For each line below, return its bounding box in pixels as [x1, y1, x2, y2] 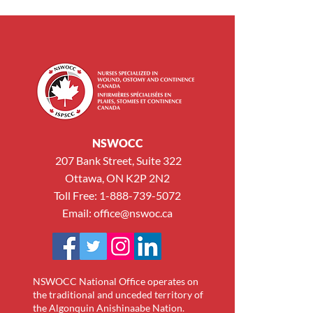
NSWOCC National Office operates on [32, 275, 198, 287]
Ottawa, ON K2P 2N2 [65, 171, 170, 184]
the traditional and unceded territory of [32, 289, 203, 300]
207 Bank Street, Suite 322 [53, 154, 182, 167]
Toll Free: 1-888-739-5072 [54, 189, 181, 202]
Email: [62, 206, 94, 219]
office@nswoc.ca [94, 206, 173, 219]
